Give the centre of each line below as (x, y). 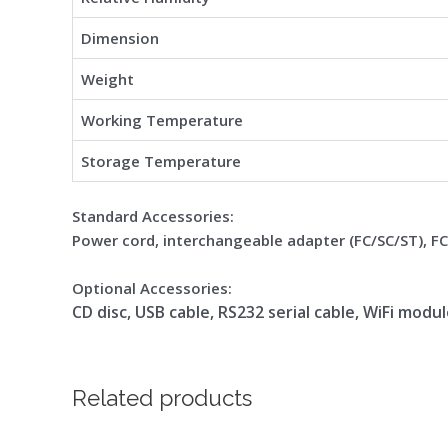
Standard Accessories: (153, 216)
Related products (162, 398)
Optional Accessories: (152, 288)
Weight (107, 78)
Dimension (120, 37)
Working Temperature (162, 119)
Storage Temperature (161, 160)
